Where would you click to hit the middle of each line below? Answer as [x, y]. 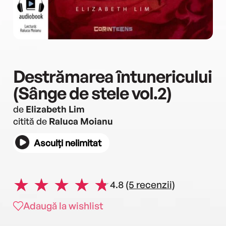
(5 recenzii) [150, 184]
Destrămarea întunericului [112, 76]
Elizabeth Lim [55, 109]
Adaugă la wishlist [63, 206]
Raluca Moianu [81, 121]
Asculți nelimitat [68, 143]
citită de [31, 121]
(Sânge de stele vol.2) [92, 93]
